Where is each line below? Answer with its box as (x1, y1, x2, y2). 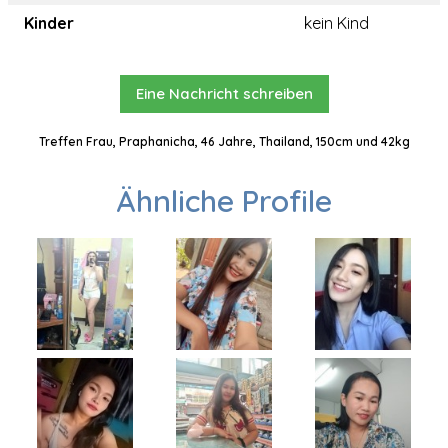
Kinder (24, 13, 74, 33)
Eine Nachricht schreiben (135, 84, 313, 103)
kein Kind (304, 13, 369, 33)
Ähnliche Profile (116, 182, 332, 220)
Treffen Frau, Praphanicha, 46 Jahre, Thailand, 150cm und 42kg (38, 134, 410, 149)
